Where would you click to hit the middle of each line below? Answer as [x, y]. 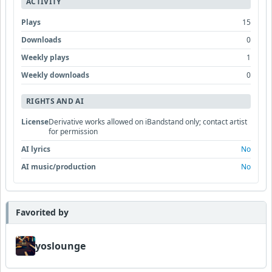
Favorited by [42, 212]
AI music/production [59, 167]
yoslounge [60, 246]
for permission [73, 131]
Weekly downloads [55, 75]
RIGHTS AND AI [55, 101]
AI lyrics [36, 149]
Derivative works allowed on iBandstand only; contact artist [148, 122]
